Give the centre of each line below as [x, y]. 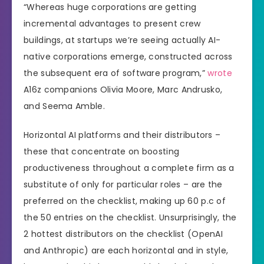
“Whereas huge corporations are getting [110, 7]
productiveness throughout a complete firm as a [129, 168]
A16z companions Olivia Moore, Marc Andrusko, [123, 90]
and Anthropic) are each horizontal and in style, [126, 251]
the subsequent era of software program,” [116, 73]
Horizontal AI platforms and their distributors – [122, 135]
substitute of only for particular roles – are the [123, 185]
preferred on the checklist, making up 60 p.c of [125, 201]
